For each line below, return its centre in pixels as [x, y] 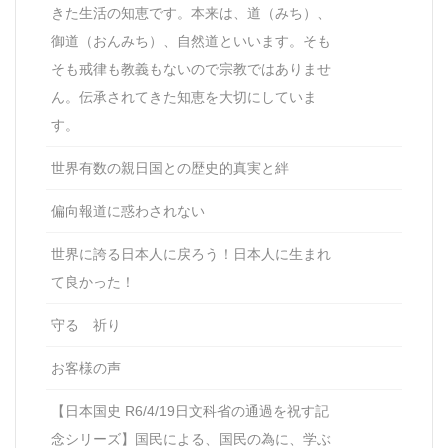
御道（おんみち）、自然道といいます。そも [191, 40]
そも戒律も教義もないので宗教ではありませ [191, 68]
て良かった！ [93, 281]
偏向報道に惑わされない [128, 210]
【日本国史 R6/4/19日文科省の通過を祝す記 [190, 410]
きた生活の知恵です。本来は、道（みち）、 [191, 12]
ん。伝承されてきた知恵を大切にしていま [184, 96]
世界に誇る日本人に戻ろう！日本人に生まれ [191, 253]
